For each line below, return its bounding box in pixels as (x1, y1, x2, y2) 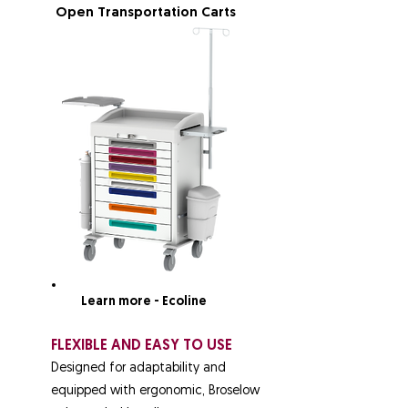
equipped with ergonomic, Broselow (51, 384, 260, 398)
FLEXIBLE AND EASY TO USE (51, 339, 232, 353)
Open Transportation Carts (56, 6, 236, 20)
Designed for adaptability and (51, 362, 226, 375)
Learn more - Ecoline (81, 295, 207, 309)
